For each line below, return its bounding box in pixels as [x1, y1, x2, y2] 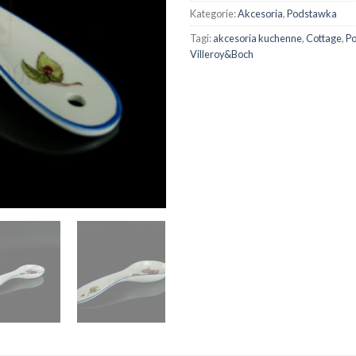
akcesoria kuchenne [213, 31, 302, 44]
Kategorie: [190, 6, 238, 20]
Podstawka [287, 6, 337, 20]
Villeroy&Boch [190, 47, 253, 60]
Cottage [306, 31, 342, 44]
